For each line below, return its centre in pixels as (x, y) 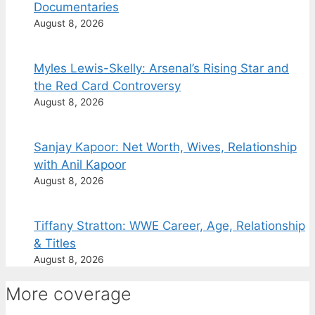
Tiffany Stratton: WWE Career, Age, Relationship (169, 226)
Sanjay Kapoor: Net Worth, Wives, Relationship (165, 147)
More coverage (69, 294)
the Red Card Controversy (107, 86)
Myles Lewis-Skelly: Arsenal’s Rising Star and (161, 69)
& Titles (55, 244)
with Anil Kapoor (80, 165)
